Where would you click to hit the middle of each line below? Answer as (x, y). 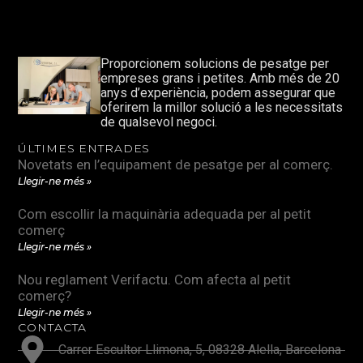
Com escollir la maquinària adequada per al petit (165, 214)
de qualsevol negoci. (159, 122)
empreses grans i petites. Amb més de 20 (220, 78)
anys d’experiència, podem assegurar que (218, 92)
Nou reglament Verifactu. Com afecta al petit (155, 280)
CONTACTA (53, 328)
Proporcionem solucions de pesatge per (215, 63)
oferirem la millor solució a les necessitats (222, 107)
